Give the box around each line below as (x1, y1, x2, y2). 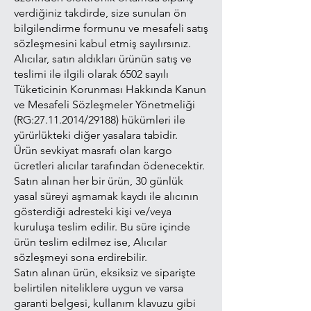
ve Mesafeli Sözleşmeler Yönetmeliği (14, 98, 195, 111)
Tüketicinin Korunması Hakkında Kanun (14, 83, 206, 96)
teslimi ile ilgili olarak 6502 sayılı (14, 67, 169, 81)
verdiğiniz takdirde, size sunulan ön (14, 6, 187, 19)
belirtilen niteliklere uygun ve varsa (14, 281, 183, 294)
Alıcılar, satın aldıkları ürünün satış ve (14, 52, 192, 65)
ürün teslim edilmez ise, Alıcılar (14, 235, 167, 249)
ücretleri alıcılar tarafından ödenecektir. (14, 159, 205, 172)
